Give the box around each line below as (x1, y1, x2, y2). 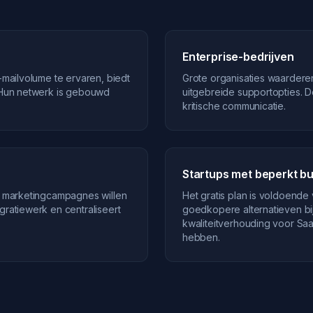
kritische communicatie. (182, 100, 286, 112)
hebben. (182, 231, 220, 243)
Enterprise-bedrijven (182, 50, 294, 64)
